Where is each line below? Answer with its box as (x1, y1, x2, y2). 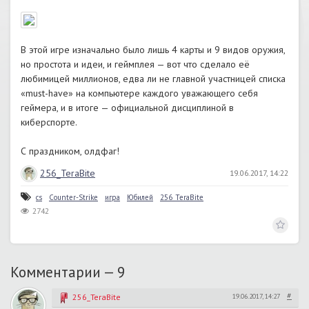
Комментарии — (10, 263, 117, 281)
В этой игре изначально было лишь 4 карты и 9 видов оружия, (21, 43, 285, 56)
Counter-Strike (49, 192, 98, 202)
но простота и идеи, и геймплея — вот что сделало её (21, 58, 250, 70)
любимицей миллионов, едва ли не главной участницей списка (21, 72, 286, 85)
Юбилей (127, 192, 153, 202)
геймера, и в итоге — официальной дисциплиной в (21, 101, 234, 114)
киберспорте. (21, 116, 77, 128)
